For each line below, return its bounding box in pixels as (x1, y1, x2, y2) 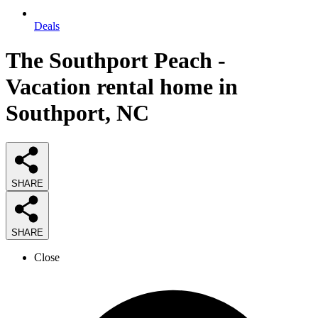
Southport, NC (6, 100, 149, 126)
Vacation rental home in (6, 74, 238, 100)
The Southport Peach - (6, 48, 226, 74)
